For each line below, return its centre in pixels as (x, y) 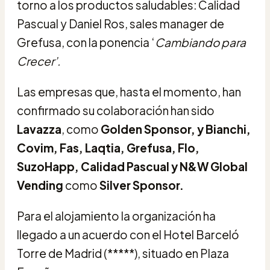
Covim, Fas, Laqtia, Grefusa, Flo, (108, 147)
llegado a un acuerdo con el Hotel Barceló (128, 234)
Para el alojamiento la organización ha (116, 215)
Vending (40, 185)
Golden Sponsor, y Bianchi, (176, 129)
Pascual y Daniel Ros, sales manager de (121, 23)
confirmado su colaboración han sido (116, 110)
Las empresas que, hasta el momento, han (129, 91)
